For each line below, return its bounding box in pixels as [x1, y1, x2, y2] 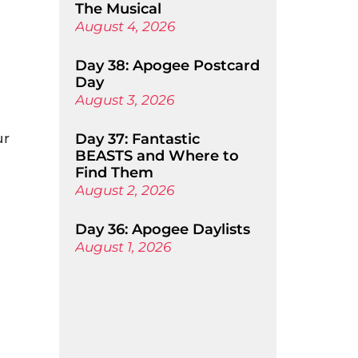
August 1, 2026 [74, 239, 171, 255]
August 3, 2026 [74, 92, 174, 108]
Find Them [74, 164, 153, 181]
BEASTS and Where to [74, 147, 239, 165]
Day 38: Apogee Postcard [74, 57, 260, 74]
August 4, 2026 [74, 18, 175, 34]
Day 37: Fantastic [74, 130, 200, 148]
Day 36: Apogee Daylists [74, 221, 250, 238]
